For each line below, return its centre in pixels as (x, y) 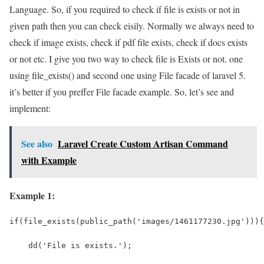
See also (37, 143)
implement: (30, 108)
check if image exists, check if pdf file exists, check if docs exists (128, 42)
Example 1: (32, 195)
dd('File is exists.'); (71, 245)
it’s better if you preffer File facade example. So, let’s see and (122, 91)
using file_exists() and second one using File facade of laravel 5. (128, 75)
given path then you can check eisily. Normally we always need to (132, 25)
